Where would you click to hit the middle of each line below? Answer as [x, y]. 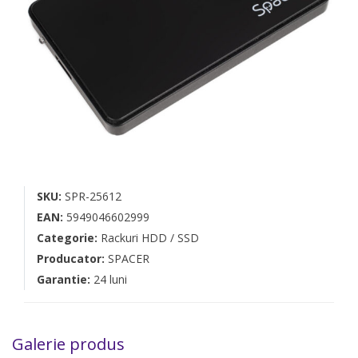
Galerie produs [68, 344]
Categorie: [69, 237]
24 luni [110, 279]
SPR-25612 [93, 196]
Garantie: [65, 279]
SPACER [129, 258]
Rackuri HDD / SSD [150, 237]
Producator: [72, 258]
